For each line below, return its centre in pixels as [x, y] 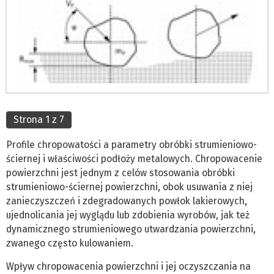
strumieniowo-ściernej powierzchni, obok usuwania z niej [129, 187]
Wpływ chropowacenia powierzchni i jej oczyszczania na [128, 266]
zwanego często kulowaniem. [70, 243]
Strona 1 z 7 [39, 119]
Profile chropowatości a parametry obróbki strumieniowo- [131, 144]
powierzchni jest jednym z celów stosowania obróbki [120, 172]
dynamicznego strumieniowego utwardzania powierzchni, [131, 229]
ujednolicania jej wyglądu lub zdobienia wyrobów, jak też [128, 215]
